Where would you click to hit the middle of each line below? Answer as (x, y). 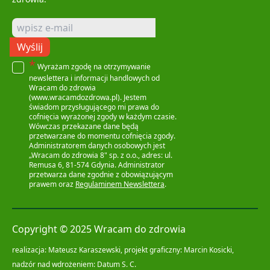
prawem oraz (52, 184)
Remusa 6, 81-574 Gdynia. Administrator (97, 165)
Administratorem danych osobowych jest (97, 145)
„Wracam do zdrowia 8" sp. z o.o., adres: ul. (101, 155)
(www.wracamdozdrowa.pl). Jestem (88, 97)
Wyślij (30, 47)
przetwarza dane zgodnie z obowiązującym (101, 174)
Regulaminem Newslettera (120, 184)
